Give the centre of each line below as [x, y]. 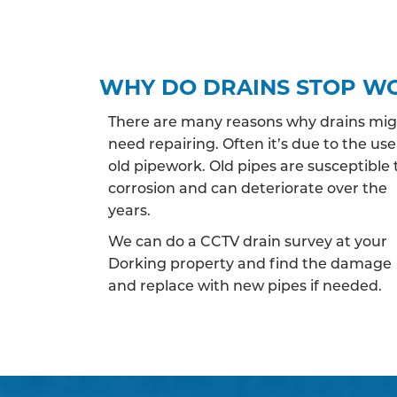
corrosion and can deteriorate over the [248, 187]
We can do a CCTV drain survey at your [248, 241]
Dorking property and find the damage [250, 263]
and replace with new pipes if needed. [245, 285]
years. [129, 210]
